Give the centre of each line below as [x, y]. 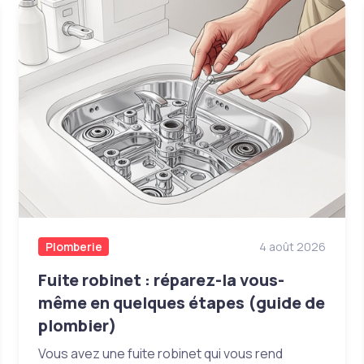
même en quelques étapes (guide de [182, 303]
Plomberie [74, 246]
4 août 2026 [292, 246]
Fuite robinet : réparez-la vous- [162, 280]
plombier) [78, 326]
